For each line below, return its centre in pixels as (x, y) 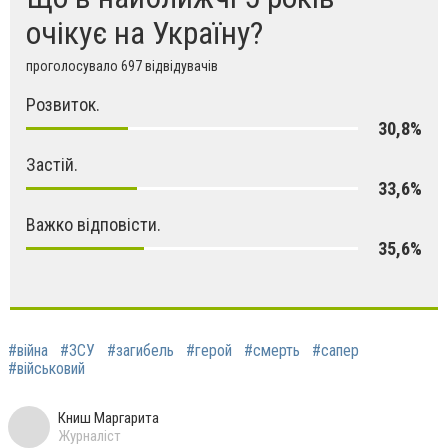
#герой (209, 350)
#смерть (272, 350)
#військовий (46, 368)
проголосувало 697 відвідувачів (122, 65)
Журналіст (89, 435)
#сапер (335, 350)
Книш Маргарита (108, 417)
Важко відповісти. (93, 224)
